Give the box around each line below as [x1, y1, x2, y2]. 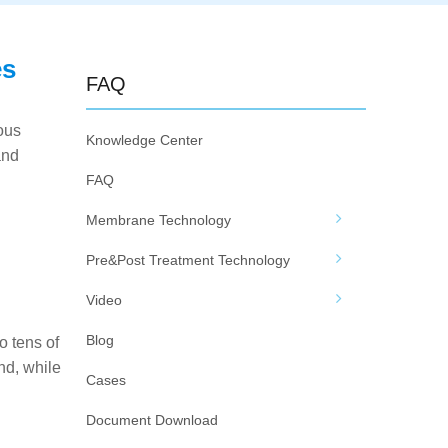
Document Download [86, 412, 218, 428]
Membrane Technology [86, 212, 231, 228]
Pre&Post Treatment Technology [86, 252, 290, 268]
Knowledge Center [86, 132, 203, 148]
